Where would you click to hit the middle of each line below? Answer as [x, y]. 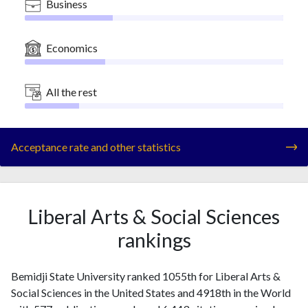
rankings [154, 240]
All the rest [71, 92]
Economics [72, 48]
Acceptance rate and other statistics [96, 147]
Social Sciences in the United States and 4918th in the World [151, 293]
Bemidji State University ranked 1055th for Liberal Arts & [146, 276]
